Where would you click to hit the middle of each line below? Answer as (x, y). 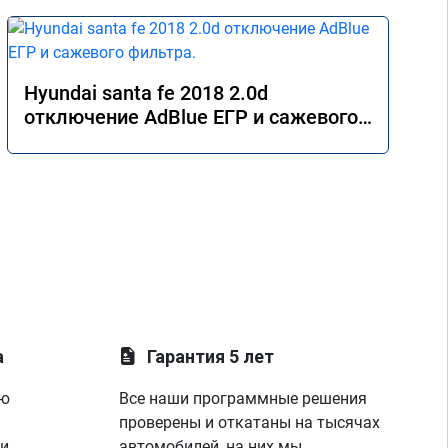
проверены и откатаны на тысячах (250, 422)
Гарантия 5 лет (211, 356)
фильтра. (67, 141)
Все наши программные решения (243, 398)
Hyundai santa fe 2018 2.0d (146, 93)
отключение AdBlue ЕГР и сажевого (191, 117)
